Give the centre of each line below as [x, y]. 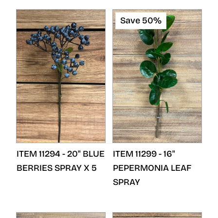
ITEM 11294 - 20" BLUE [61, 154]
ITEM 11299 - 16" [144, 154]
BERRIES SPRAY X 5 [57, 168]
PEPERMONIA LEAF [152, 168]
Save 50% [141, 20]
